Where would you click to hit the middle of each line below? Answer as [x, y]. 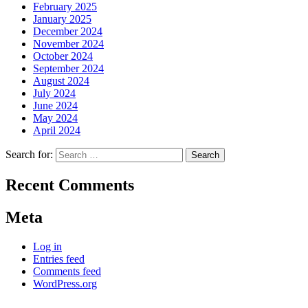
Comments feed [67, 271]
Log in [47, 246]
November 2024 [68, 44]
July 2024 [54, 93]
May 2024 [55, 118]
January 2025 [62, 19]
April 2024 [57, 131]
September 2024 [68, 69]
